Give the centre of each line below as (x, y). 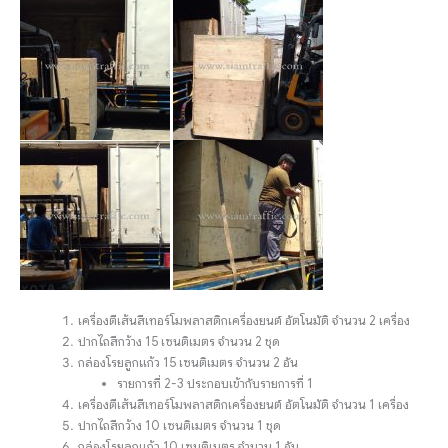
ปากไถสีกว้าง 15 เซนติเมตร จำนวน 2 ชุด (179, 341)
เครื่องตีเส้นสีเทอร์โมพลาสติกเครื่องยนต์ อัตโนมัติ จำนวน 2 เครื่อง (244, 320)
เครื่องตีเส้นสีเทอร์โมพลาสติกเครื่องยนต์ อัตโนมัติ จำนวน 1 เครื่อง (244, 404)
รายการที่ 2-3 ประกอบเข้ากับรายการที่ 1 (215, 383)
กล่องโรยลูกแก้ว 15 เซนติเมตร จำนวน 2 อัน (188, 362)
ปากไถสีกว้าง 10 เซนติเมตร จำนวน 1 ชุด (180, 425)
